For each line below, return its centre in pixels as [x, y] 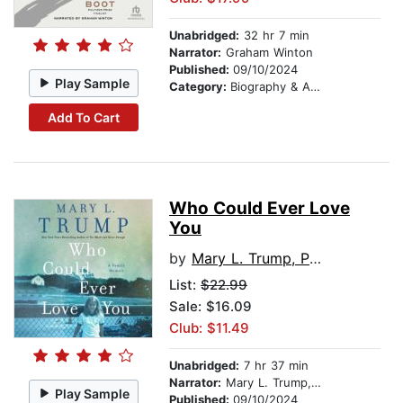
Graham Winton [267, 53]
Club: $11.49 [209, 328]
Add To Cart [83, 117]
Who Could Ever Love [260, 209]
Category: [200, 87]
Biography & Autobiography [270, 87]
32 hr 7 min [274, 36]
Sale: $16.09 [210, 307]
